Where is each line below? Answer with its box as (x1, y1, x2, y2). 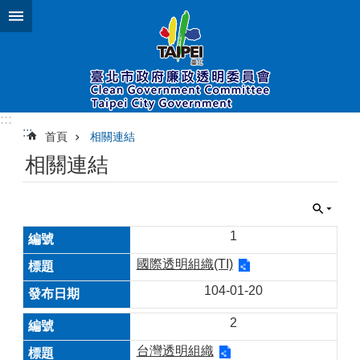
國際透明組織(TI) (136, 257, 233, 271)
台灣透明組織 (136, 344, 214, 358)
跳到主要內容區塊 (8, 9, 111, 22)
